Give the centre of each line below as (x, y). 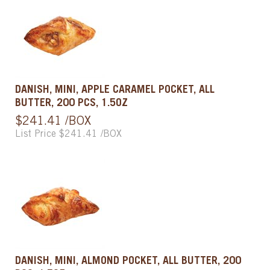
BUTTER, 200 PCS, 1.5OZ (71, 103)
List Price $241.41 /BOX (68, 134)
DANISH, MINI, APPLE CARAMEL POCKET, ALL (115, 90)
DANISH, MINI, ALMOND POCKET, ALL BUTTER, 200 (128, 261)
